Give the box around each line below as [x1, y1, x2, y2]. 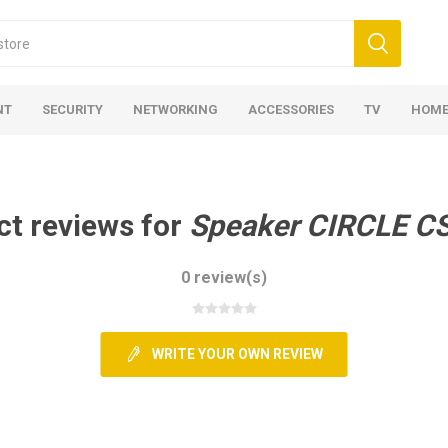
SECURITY [42, 102, 103, 117]
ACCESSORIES [248, 102, 334, 117]
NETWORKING [133, 102, 218, 117]
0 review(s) [181, 268, 267, 287]
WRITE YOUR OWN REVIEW [151, 346, 323, 362]
